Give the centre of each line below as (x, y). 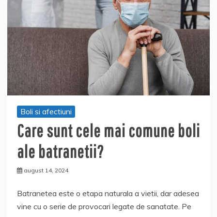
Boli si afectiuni (46, 111)
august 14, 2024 (46, 170)
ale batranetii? (61, 151)
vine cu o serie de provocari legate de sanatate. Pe (104, 206)
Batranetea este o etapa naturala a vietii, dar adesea (108, 193)
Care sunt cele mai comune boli (108, 130)
